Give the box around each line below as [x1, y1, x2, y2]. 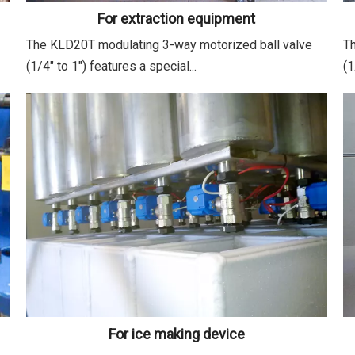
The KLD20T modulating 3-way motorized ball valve [26, 36, 313, 52]
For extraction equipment [97, 10, 256, 27]
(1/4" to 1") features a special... [26, 58, 197, 74]
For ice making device [108, 326, 245, 343]
